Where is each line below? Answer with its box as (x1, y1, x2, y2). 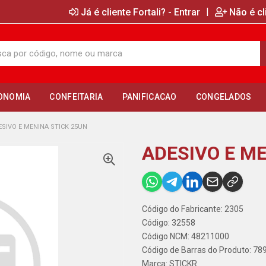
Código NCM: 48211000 (142, 232, 229, 241)
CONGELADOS (195, 92, 252, 102)
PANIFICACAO (122, 92, 177, 102)
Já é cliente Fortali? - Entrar (81, 6, 200, 18)
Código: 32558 (142, 218, 195, 227)
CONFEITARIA (49, 92, 103, 102)
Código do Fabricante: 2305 (142, 204, 243, 214)
